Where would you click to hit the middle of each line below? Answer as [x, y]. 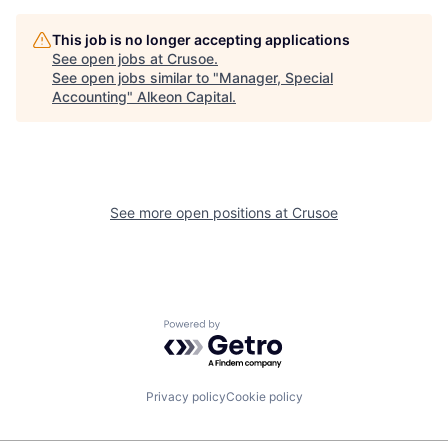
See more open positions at [201, 212]
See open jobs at [109, 58]
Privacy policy [185, 396]
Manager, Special [276, 77]
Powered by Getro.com [251, 329]
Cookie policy [264, 396]
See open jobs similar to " [135, 77]
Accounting [89, 96]
